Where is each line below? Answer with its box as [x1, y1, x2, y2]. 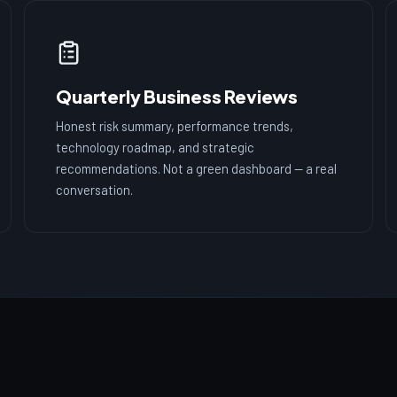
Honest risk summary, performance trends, [56, 118, 294, 135]
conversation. [56, 182, 134, 198]
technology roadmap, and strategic [56, 139, 255, 156]
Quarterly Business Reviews [56, 85, 299, 108]
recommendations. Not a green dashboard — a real [56, 160, 338, 177]
